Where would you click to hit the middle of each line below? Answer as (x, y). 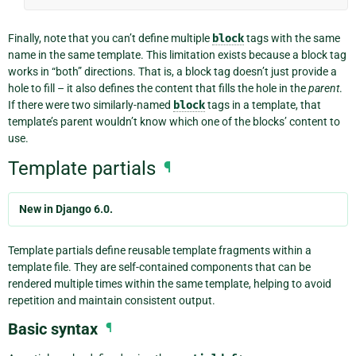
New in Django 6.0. (66, 209)
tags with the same (292, 38)
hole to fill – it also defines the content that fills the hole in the (158, 88)
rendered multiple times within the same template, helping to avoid (170, 283)
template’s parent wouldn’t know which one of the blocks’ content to (174, 121)
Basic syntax (53, 329)
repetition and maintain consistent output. (112, 300)
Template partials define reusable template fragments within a (160, 250)
